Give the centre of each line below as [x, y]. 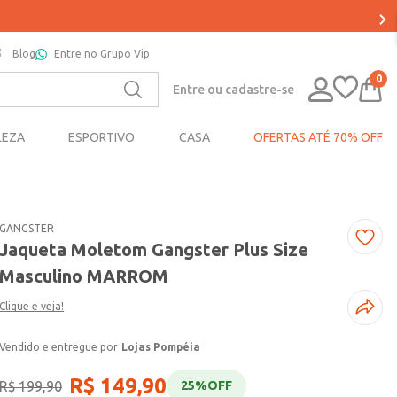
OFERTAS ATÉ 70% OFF [318, 138]
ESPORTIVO [102, 138]
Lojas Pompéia [161, 347]
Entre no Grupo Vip [102, 54]
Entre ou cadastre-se [234, 89]
